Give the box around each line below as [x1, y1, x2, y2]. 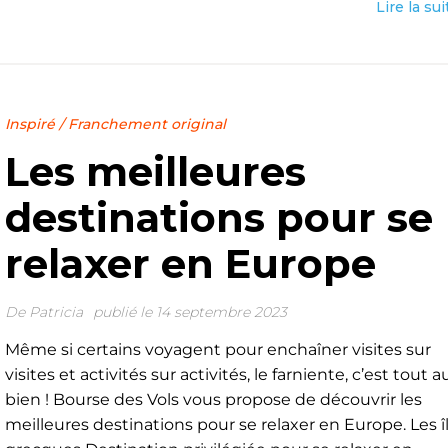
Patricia [28, 303, 83, 321]
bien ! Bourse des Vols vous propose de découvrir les [4, 390, 422, 409]
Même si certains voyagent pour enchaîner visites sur [4, 340, 431, 359]
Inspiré [4, 115, 55, 133]
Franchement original [67, 115, 226, 133]
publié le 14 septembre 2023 [92, 303, 287, 321]
